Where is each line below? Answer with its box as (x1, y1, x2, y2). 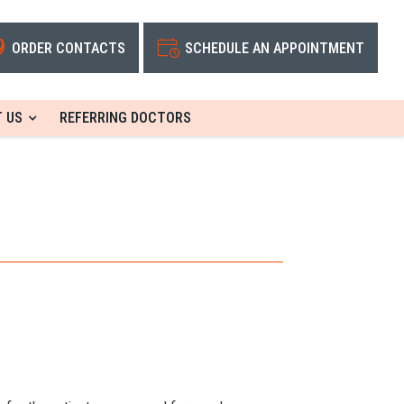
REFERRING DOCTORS (60, 109, 191, 126)
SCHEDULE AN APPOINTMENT (185, 39, 364, 57)
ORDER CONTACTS (12, 39, 125, 57)
